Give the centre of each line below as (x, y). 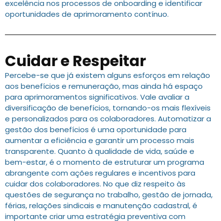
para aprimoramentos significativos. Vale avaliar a (97, 97)
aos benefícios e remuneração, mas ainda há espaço (104, 86)
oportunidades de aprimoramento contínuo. (87, 14)
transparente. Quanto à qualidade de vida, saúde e (100, 151)
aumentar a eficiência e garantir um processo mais (100, 141)
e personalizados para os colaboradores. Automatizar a (108, 119)
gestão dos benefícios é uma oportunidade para (96, 130)
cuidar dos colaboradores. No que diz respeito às (95, 184)
